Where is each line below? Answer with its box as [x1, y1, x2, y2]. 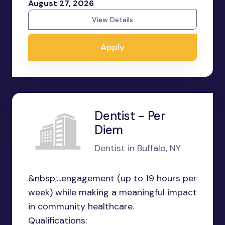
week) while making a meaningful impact [28, 186, 197, 199]
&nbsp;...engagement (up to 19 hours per [28, 172, 197, 185]
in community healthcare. [28, 200, 134, 213]
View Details [92, 15, 133, 25]
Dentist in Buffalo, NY [94, 142, 181, 155]
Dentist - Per [94, 108, 166, 124]
